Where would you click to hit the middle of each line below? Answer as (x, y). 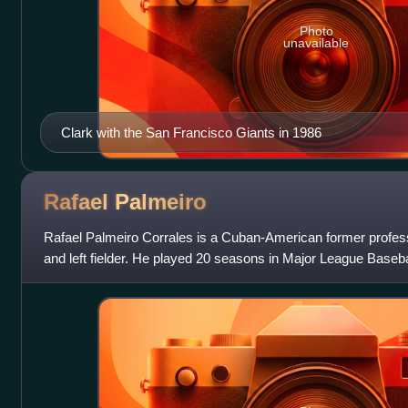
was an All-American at (112, 279)
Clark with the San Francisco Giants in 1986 (191, 132)
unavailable (316, 43)
